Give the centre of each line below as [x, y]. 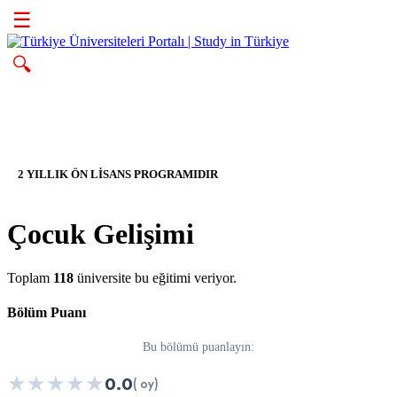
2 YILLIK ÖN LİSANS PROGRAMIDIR [118, 175]
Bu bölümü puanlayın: [198, 347]
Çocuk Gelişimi [101, 234]
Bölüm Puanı [47, 313]
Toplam [30, 277]
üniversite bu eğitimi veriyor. [155, 277]
